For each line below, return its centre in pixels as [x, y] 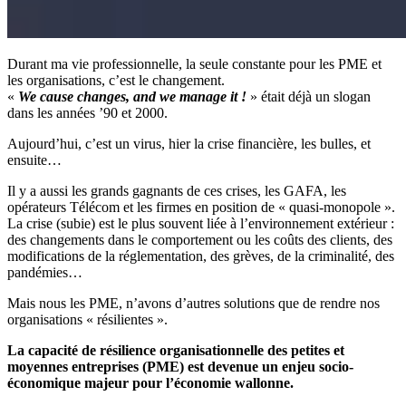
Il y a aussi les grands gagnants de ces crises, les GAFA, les [177, 190]
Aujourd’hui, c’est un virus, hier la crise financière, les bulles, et [189, 143]
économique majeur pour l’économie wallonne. [150, 382]
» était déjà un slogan [310, 96]
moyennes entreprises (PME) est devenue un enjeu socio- [180, 366]
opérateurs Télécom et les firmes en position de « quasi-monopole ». [201, 207]
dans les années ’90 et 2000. [87, 112]
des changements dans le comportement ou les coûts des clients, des [200, 239]
